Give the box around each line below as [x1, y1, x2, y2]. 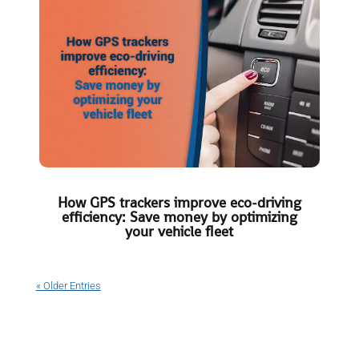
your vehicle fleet [125, 221, 234, 240]
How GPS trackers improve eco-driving [57, 192, 301, 212]
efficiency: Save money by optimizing [61, 207, 297, 226]
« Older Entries [35, 279, 101, 292]
